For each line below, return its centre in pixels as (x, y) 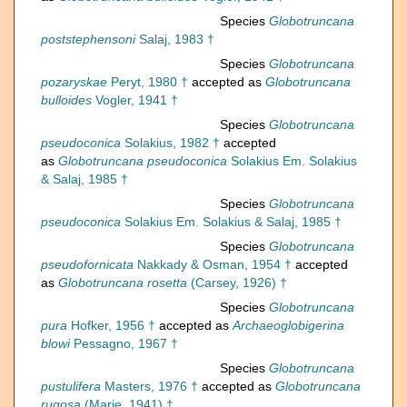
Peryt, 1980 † (148, 82)
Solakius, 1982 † (170, 143)
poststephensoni (88, 40)
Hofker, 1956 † (111, 326)
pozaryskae (74, 82)
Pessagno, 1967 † (124, 344)
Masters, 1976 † (149, 387)
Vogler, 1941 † (135, 100)
